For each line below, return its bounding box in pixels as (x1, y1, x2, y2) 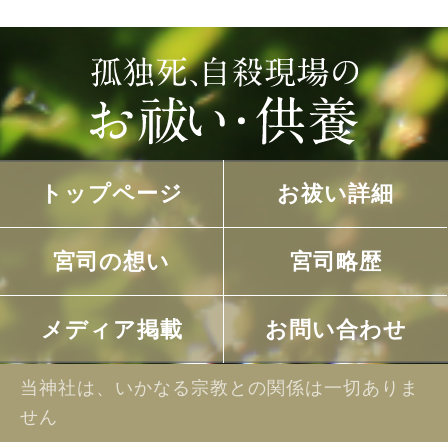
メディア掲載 (40, 317, 183, 343)
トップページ (40, 181, 184, 207)
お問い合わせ (264, 317, 407, 343)
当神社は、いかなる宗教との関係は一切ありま (20, 378, 419, 399)
